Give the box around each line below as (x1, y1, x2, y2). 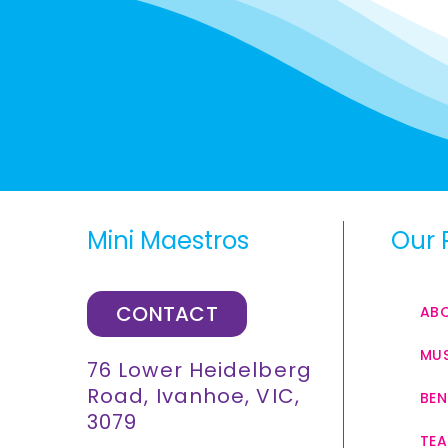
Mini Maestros (86, 224, 249, 257)
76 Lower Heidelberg (86, 356, 312, 384)
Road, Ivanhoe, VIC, (86, 382, 300, 410)
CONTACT (115, 300, 219, 328)
